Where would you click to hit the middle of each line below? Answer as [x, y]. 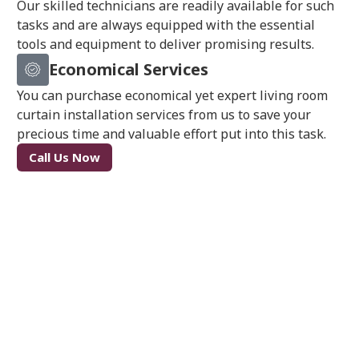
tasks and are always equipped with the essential [166, 25]
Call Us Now [65, 157]
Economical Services [129, 70]
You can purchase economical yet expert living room [173, 96]
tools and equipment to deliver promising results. [166, 44]
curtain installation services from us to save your [164, 115]
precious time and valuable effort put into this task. [172, 134]
